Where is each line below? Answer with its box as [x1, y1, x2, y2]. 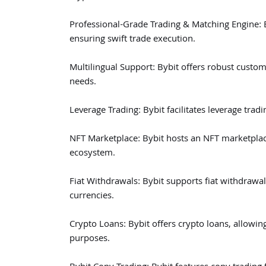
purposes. [69, 232, 110, 247]
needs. [69, 75, 96, 90]
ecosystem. [69, 146, 115, 161]
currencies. [69, 189, 114, 204]
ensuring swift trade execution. [69, 32, 195, 47]
